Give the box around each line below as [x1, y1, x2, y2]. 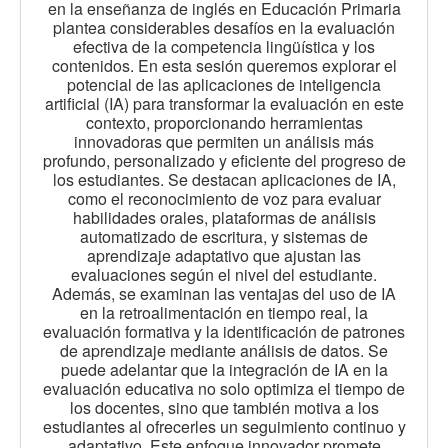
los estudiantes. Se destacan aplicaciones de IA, [52, 167, 396, 191]
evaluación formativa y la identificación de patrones [43, 319, 405, 343]
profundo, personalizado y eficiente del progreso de [42, 148, 406, 172]
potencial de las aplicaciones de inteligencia [67, 72, 381, 96]
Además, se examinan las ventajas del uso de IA [52, 281, 396, 305]
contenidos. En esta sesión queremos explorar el [51, 53, 397, 77]
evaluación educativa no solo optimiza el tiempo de [43, 376, 405, 400]
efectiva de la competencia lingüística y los [73, 34, 375, 58]
